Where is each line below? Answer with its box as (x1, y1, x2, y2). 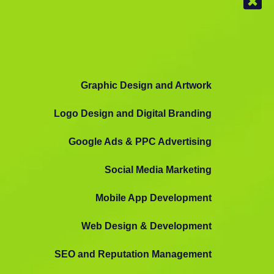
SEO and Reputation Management (54, 248, 212, 259)
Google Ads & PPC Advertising (68, 136, 212, 147)
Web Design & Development (81, 220, 212, 231)
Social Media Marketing (105, 164, 212, 175)
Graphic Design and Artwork (81, 80, 212, 91)
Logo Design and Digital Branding (54, 108, 212, 119)
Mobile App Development (95, 192, 212, 203)
